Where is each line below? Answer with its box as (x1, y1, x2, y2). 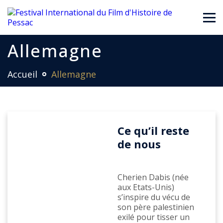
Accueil (7, 68, 37, 80)
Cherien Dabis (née (117, 172, 189, 183)
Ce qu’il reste (117, 123, 189, 138)
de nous (117, 136, 161, 151)
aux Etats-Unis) (117, 182, 174, 193)
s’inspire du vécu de (117, 192, 190, 203)
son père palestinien (117, 202, 194, 213)
